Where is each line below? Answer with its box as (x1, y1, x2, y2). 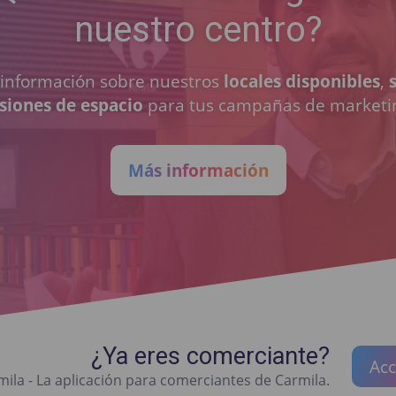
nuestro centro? (73, 9, 323, 51)
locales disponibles (223, 69, 380, 94)
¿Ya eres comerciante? (91, 342, 330, 371)
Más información (127, 158, 269, 183)
